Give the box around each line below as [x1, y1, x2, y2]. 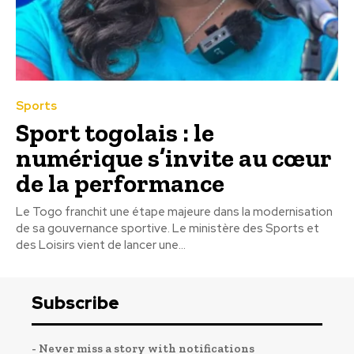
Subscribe [32, 291, 119, 314]
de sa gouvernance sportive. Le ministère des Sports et [16, 220, 319, 236]
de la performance [16, 168, 224, 198]
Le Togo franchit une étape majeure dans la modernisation [16, 203, 333, 220]
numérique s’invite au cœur [16, 142, 332, 173]
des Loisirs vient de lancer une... [16, 236, 186, 253]
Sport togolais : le [16, 117, 214, 148]
